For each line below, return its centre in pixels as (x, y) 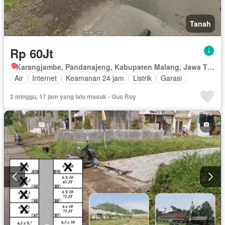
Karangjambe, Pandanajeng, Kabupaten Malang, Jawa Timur (211, 67)
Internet (44, 78)
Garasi (171, 78)
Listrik (142, 78)
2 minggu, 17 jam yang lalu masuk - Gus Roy (73, 96)
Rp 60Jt (32, 53)
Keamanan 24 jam (95, 78)
